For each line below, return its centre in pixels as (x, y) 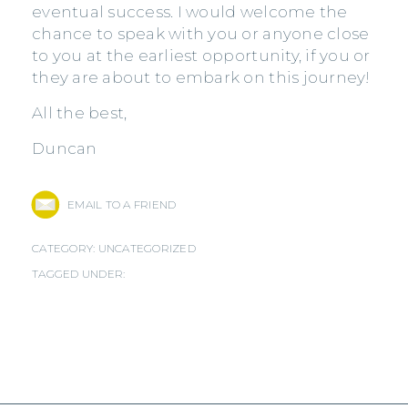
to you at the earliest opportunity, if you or (201, 56)
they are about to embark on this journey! (201, 78)
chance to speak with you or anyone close (201, 34)
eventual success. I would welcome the (190, 12)
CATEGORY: (65, 249)
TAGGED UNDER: (79, 274)
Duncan (65, 149)
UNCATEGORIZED (147, 249)
